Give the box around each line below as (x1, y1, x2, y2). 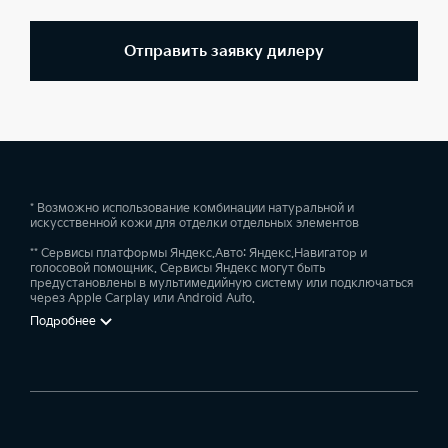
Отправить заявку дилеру (124, 41, 324, 61)
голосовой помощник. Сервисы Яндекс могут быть (30, 261, 325, 276)
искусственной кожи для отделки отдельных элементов (30, 216, 359, 231)
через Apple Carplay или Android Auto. (30, 291, 255, 306)
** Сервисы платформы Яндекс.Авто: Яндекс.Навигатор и (30, 246, 367, 261)
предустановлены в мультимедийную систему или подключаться (30, 276, 414, 291)
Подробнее (30, 313, 96, 329)
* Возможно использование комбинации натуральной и (30, 201, 354, 216)
